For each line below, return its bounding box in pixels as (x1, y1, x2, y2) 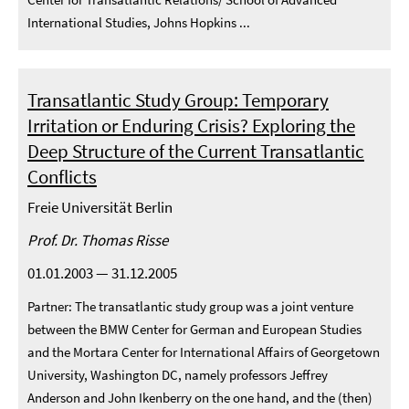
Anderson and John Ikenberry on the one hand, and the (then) (27, 389, 372, 406)
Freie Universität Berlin (27, 197, 173, 217)
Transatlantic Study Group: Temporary (27, 88, 329, 112)
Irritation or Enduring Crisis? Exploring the (27, 113, 355, 138)
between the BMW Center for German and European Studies (27, 320, 362, 338)
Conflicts (27, 164, 97, 189)
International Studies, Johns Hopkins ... (27, 14, 250, 31)
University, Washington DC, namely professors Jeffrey (27, 366, 328, 383)
